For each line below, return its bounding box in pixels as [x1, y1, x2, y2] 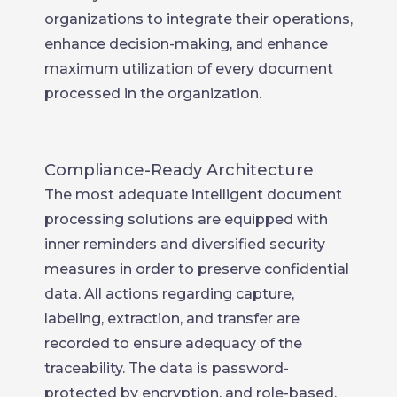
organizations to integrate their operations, [44, 10, 353, 27]
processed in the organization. [44, 84, 261, 102]
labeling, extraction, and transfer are [44, 309, 300, 327]
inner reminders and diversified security [44, 235, 325, 253]
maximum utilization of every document [44, 59, 333, 77]
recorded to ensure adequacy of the [44, 334, 302, 352]
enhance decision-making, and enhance [44, 35, 328, 52]
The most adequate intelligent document [44, 185, 342, 203]
